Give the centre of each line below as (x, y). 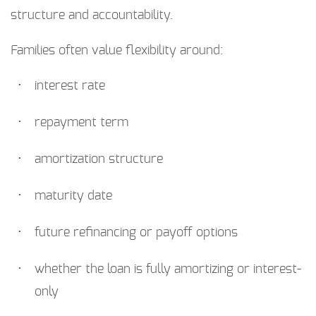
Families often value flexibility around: (117, 51)
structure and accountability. (92, 16)
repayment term (81, 123)
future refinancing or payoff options (136, 233)
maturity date (73, 196)
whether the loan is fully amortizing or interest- (168, 270)
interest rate (70, 86)
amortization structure (99, 160)
